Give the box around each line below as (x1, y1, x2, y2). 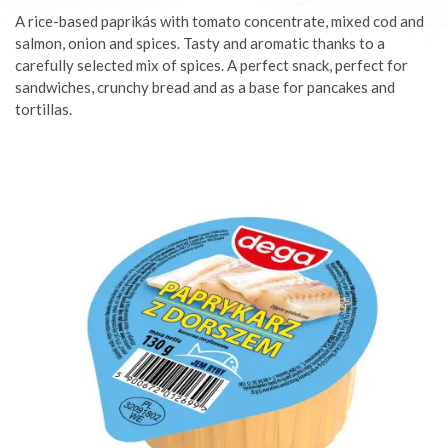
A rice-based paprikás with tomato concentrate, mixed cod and (15, 12, 424, 30)
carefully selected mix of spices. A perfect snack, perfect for (15, 56, 408, 74)
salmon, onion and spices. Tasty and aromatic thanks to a (15, 34, 385, 52)
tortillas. (15, 100, 72, 118)
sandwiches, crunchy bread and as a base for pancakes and (15, 78, 395, 96)
